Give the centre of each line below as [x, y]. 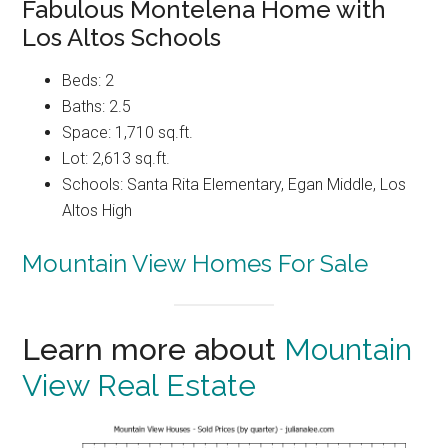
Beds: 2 [88, 80]
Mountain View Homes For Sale [195, 263]
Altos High [97, 210]
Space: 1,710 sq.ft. [128, 132]
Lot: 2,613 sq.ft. [116, 158]
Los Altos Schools [122, 37]
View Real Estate [139, 386]
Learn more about [153, 350]
